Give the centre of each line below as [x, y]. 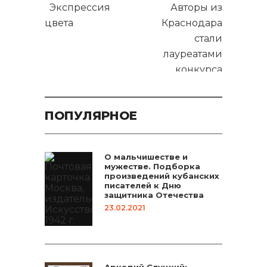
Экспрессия [77, 7]
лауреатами [193, 54]
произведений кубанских [162, 176]
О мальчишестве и [146, 157]
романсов [193, 85]
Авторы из [196, 7]
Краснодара [192, 23]
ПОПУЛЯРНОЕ [91, 116]
